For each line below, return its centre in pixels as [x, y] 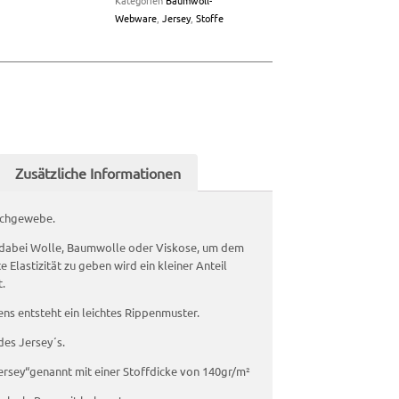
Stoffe [209, 18]
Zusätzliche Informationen [98, 172]
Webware [135, 18]
